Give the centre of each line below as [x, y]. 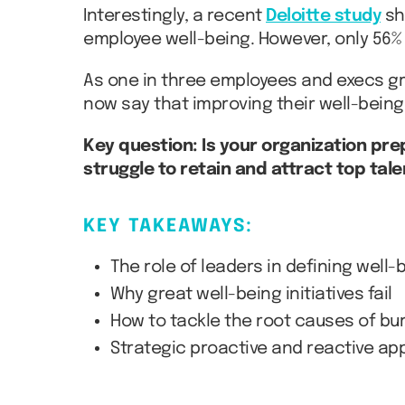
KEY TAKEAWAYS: [168, 226]
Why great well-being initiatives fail [251, 294]
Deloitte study [323, 16]
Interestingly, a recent [174, 16]
